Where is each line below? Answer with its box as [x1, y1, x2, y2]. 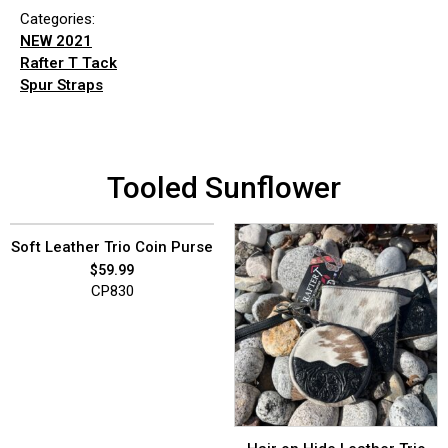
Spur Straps [20, 76, 103, 94]
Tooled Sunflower [107, 170, 341, 205]
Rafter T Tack [20, 54, 117, 72]
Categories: [20, 10, 95, 28]
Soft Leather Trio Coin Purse [11, 238, 213, 256]
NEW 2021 [20, 32, 92, 50]
